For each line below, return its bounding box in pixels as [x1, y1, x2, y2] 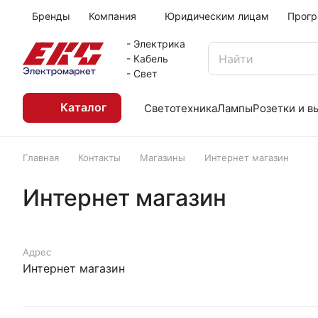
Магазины [140, 152, 185, 163]
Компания [89, 10, 136, 22]
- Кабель [126, 53, 168, 65]
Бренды [32, 10, 70, 22]
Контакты [78, 152, 121, 163]
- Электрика [126, 38, 185, 50]
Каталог [60, 100, 106, 114]
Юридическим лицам [165, 10, 269, 22]
